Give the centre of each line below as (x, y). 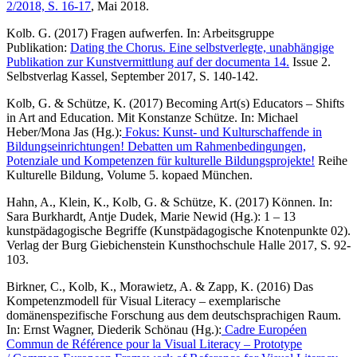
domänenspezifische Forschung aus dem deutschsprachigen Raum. (174, 315)
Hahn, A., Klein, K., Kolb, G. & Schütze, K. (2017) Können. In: (169, 202)
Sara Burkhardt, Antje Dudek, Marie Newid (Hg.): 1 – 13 (151, 216)
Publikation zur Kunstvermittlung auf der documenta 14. (148, 61)
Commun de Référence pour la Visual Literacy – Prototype (154, 343)
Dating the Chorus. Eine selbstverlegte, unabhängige (202, 47)
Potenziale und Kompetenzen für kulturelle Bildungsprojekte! (161, 160)
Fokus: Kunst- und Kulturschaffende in (222, 131)
